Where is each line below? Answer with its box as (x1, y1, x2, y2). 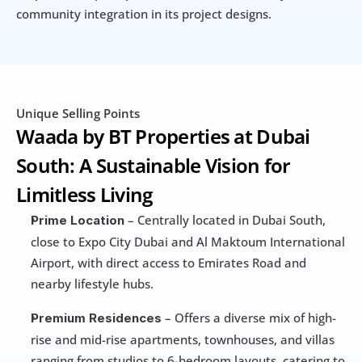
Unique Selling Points (16, 105, 140, 122)
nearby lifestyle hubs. (31, 276, 154, 293)
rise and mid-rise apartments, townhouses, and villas (31, 331, 335, 348)
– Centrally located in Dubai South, (124, 212, 326, 229)
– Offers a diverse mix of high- (162, 309, 336, 326)
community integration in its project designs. (16, 6, 271, 23)
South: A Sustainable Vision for (16, 152, 291, 179)
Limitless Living (16, 181, 153, 208)
